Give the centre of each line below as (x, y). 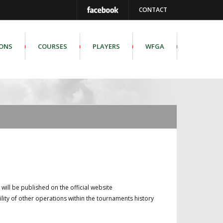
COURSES (53, 46)
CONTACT (153, 10)
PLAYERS (106, 46)
